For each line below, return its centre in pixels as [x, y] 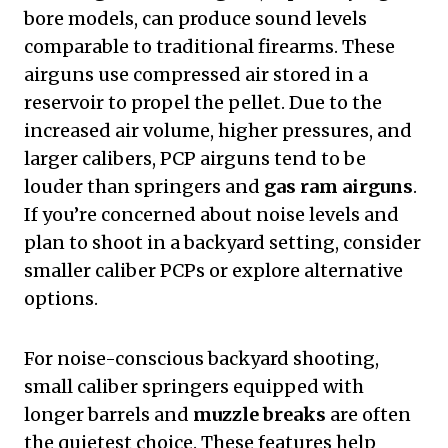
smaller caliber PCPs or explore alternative [213, 271]
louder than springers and [144, 187]
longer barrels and [108, 415]
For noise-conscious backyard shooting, [201, 359]
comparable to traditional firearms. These [209, 47]
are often [368, 415]
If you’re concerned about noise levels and [211, 215]
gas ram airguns [338, 187]
